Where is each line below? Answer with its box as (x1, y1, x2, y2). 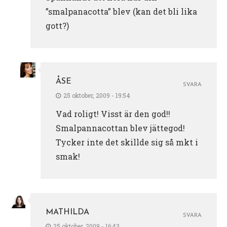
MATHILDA (46, 208, 89, 216)
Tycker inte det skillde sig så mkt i (56, 136, 198, 147)
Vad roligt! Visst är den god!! (56, 108, 170, 119)
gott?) (46, 20, 69, 31)
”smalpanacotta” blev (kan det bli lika (46, 6, 197, 17)
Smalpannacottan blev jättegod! (56, 122, 185, 133)
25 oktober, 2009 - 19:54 (63, 91, 130, 99)
